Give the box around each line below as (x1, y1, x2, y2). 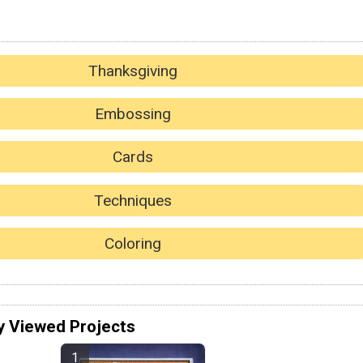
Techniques (94, 190, 172, 210)
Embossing (95, 105, 171, 124)
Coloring (105, 234, 161, 254)
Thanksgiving (88, 61, 177, 80)
